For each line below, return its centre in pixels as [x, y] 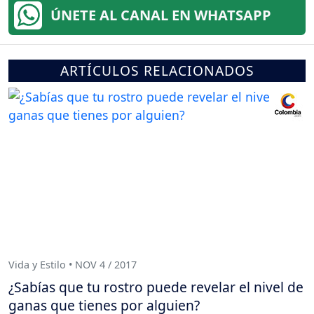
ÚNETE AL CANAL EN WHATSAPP [161, 15]
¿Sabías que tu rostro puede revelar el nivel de [156, 287]
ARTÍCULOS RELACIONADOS [157, 70]
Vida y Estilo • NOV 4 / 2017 [73, 265]
